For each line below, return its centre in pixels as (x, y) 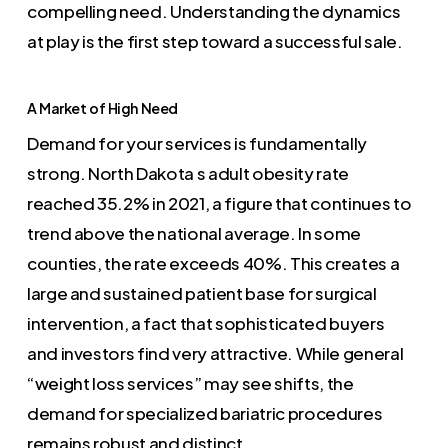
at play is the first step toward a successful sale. (214, 41)
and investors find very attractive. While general (215, 352)
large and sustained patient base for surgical (201, 292)
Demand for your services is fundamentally (196, 142)
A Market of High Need (102, 107)
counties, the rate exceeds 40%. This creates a (213, 262)
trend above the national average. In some (193, 232)
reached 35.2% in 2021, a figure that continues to (219, 202)
